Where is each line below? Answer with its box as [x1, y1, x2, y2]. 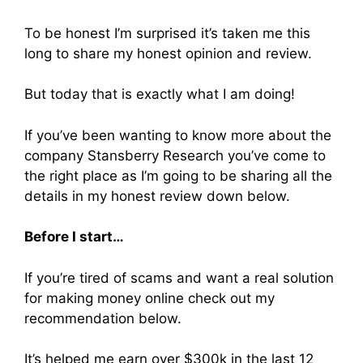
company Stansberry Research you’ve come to [24, 147, 326, 164]
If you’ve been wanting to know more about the [24, 126, 331, 143]
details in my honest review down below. [24, 187, 290, 204]
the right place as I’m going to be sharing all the [24, 167, 332, 184]
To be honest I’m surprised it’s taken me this [24, 24, 310, 41]
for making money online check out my [24, 289, 275, 306]
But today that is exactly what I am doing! [24, 86, 295, 102]
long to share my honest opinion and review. [24, 45, 312, 62]
